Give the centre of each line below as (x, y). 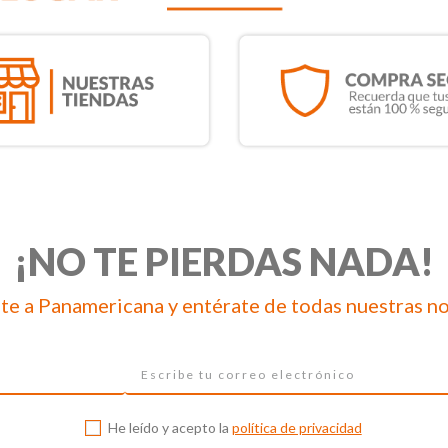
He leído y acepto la (169, 427)
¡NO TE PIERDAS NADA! (224, 261)
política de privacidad (296, 427)
